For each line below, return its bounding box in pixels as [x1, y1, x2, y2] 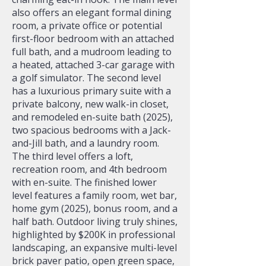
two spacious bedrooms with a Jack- [12, 123, 171, 137]
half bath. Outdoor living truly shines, [12, 215, 178, 228]
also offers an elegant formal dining [12, 6, 172, 19]
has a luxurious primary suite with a [12, 84, 171, 97]
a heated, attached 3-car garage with [12, 58, 175, 71]
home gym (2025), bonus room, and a [12, 202, 178, 215]
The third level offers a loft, [12, 150, 133, 163]
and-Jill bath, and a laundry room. [12, 137, 159, 150]
